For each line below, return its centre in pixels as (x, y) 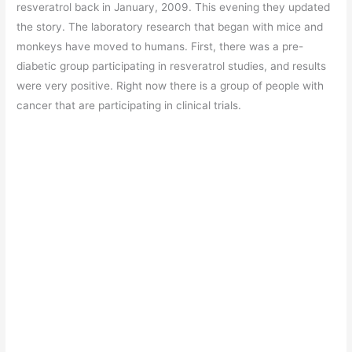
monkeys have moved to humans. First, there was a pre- (160, 47)
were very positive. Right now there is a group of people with (170, 86)
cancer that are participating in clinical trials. (129, 106)
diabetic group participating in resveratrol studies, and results (172, 66)
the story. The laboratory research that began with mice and (170, 27)
